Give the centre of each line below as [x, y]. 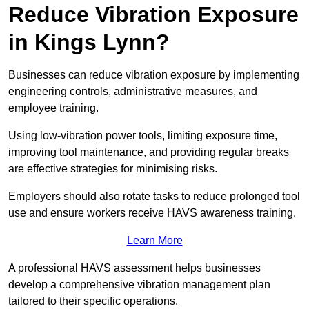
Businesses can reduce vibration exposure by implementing [154, 75]
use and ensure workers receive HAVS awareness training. [153, 213]
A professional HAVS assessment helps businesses [134, 268]
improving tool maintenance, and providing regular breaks [149, 152]
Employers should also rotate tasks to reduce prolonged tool [154, 197]
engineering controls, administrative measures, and [133, 92]
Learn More [154, 241]
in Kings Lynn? [89, 42]
